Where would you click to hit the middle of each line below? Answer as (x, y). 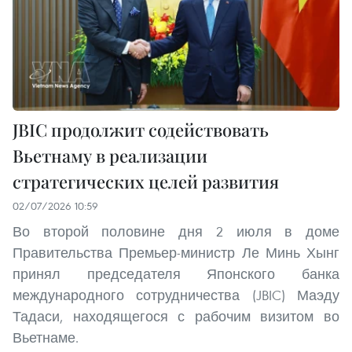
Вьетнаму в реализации (110, 155)
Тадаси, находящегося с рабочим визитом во (176, 316)
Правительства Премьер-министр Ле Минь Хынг (176, 252)
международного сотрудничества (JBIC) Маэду (176, 295)
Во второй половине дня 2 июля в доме (176, 231)
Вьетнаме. (46, 337)
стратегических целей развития (146, 181)
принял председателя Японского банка (176, 273)
